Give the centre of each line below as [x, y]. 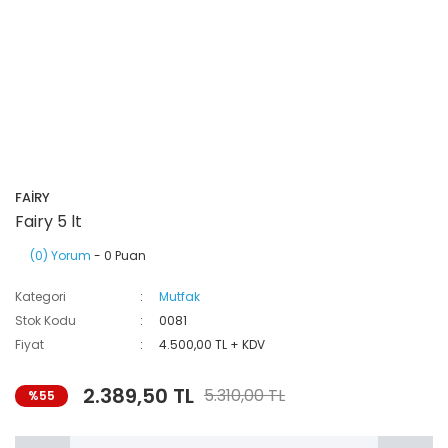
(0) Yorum [60, 255]
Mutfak [180, 296]
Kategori [40, 296]
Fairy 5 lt [48, 221]
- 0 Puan [118, 255]
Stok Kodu [45, 320]
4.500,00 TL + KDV [212, 344]
